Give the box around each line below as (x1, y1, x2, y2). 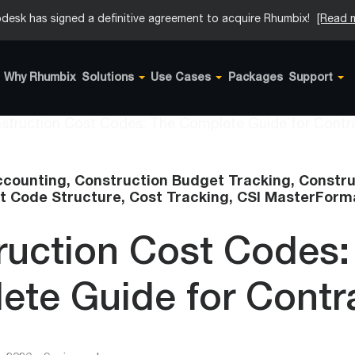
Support (288, 73, 333, 84)
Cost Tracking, (129, 192, 237, 206)
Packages (227, 73, 283, 84)
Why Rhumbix (3, 73, 76, 84)
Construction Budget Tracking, (74, 175, 299, 189)
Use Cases (151, 73, 212, 84)
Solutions (82, 73, 135, 84)
